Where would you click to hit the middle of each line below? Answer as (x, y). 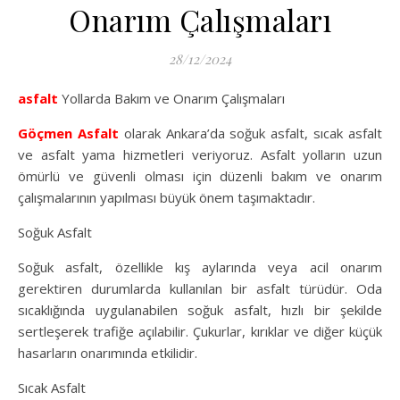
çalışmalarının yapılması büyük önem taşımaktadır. (167, 198)
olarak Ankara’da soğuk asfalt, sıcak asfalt (250, 133)
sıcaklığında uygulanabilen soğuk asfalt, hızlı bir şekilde (200, 310)
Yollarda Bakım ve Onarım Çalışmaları (171, 99)
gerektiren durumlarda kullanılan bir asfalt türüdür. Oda (200, 289)
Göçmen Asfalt (68, 133)
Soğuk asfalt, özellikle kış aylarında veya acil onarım (200, 267)
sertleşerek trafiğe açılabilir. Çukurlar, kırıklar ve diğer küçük (200, 332)
